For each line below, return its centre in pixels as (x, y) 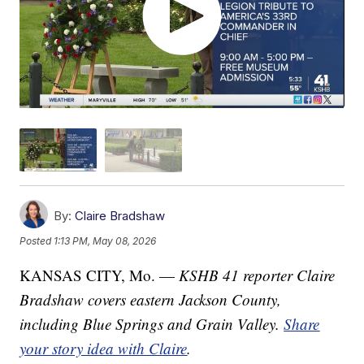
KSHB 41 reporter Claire (257, 275)
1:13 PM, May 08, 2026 (105, 241)
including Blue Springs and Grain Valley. (152, 323)
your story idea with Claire (104, 348)
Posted (37, 241)
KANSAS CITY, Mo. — (100, 275)
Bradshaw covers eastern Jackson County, (151, 299)
